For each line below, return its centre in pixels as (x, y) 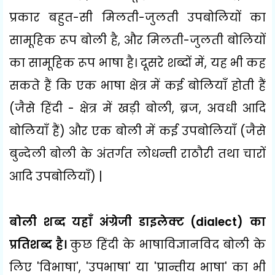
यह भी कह (238, 63)
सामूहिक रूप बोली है (64, 40)
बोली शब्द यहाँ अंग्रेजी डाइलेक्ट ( (103, 222)
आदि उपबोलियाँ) (54, 176)
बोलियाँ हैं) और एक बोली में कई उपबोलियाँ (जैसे (137, 131)
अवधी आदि (236, 108)
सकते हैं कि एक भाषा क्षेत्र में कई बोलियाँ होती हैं (137, 85)
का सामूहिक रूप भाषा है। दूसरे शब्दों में (107, 63)
